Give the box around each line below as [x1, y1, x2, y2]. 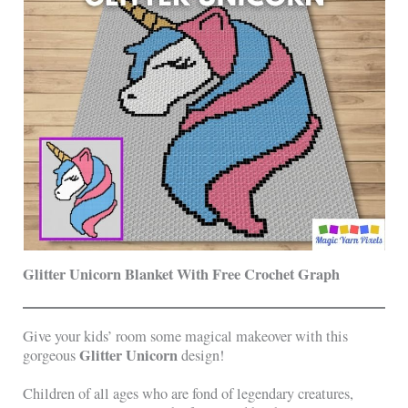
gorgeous [23, 344, 80, 365]
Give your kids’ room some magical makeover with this [23, 325, 349, 346]
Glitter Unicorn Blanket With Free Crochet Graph [23, 262, 341, 285]
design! [178, 344, 225, 365]
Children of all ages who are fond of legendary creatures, [23, 382, 354, 403]
